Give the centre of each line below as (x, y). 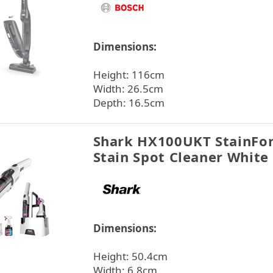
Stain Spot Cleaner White (181, 157)
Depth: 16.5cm (129, 103)
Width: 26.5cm (128, 89)
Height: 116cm (129, 75)
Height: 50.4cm (130, 256)
